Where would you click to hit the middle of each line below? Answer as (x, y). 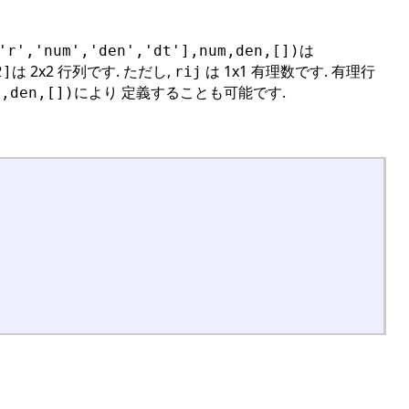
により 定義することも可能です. (180, 92)
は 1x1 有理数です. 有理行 (288, 71)
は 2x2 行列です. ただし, (93, 71)
